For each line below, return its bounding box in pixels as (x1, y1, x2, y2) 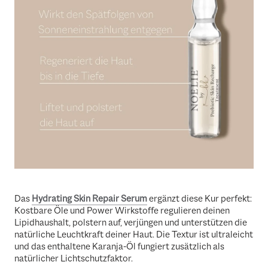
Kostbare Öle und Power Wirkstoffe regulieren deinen (14, 205, 230, 217)
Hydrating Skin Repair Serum (32, 193, 147, 205)
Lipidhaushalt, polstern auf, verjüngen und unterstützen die (14, 217, 247, 229)
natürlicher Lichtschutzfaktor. (14, 252, 133, 265)
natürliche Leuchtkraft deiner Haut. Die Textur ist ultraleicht (14, 229, 253, 241)
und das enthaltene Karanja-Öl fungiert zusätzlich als (14, 240, 224, 253)
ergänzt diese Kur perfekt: (147, 193, 252, 205)
